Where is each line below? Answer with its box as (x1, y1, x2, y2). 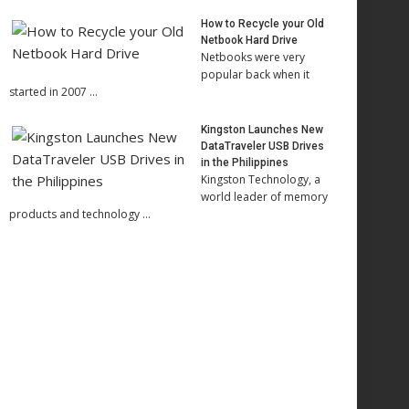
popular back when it (201, 67, 309, 82)
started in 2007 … (9, 84, 98, 100)
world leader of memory (201, 189, 328, 204)
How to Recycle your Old (201, 17, 324, 30)
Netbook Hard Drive (201, 34, 298, 47)
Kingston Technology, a (201, 172, 320, 187)
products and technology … (9, 206, 151, 222)
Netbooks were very (201, 49, 305, 65)
